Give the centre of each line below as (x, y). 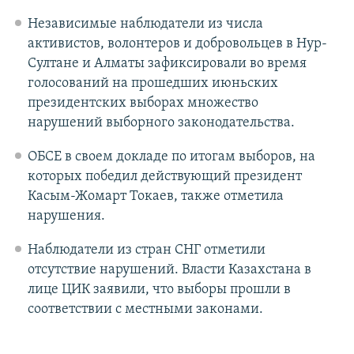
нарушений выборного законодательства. (161, 123)
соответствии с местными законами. (145, 310)
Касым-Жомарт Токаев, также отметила (155, 197)
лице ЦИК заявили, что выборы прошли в (159, 290)
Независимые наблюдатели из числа (145, 24)
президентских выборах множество (143, 104)
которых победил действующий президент (164, 177)
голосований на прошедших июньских (153, 84)
